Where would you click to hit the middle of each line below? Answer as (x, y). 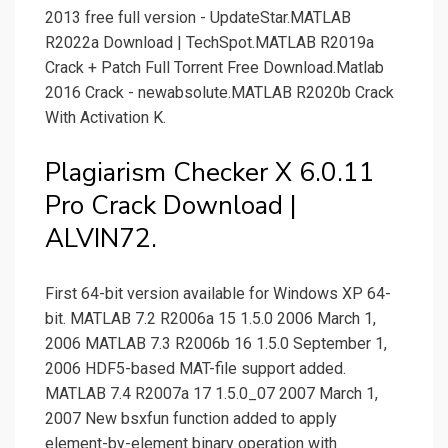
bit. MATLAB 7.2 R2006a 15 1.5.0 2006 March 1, (210, 319)
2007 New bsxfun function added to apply (191, 419)
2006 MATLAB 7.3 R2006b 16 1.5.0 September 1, (216, 344)
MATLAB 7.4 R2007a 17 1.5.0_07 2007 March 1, (211, 394)
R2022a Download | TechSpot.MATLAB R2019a (209, 43)
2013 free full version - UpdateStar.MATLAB (198, 18)
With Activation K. (105, 118)
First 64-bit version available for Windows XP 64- (218, 294)
